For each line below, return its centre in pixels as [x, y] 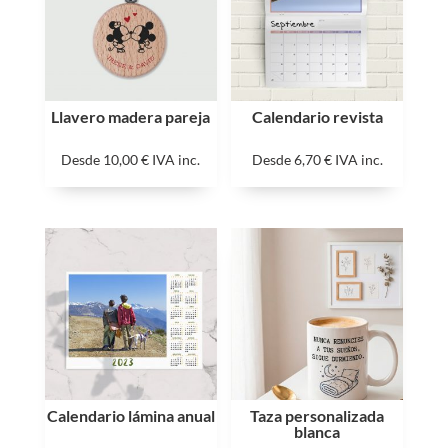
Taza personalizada [317, 415]
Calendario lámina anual [130, 415]
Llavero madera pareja [131, 116]
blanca [317, 431]
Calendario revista [317, 116]
